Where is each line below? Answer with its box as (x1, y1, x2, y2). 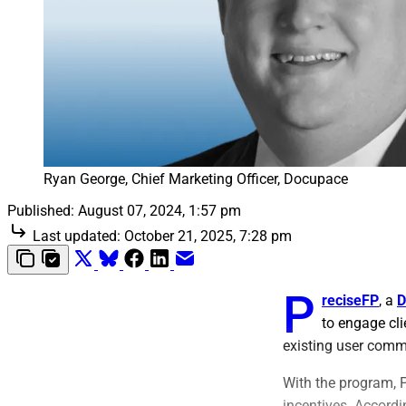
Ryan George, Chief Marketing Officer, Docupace (43, 170, 348, 188)
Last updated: (33, 227, 121, 246)
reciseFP (322, 292, 379, 310)
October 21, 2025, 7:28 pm (124, 227, 292, 246)
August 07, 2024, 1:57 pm (78, 202, 241, 220)
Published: (7, 202, 74, 220)
